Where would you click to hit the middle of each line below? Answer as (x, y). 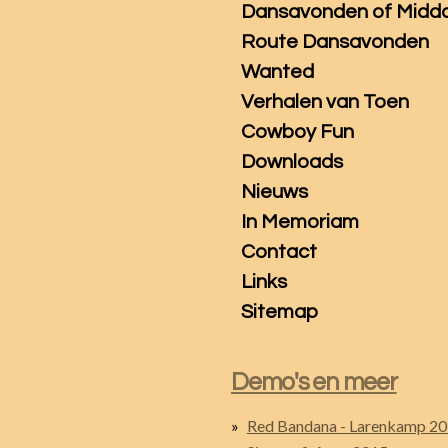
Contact (279, 252)
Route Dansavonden (335, 42)
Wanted (278, 72)
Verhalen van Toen (325, 102)
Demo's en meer (314, 382)
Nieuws (275, 192)
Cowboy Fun (298, 132)
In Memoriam (300, 222)
